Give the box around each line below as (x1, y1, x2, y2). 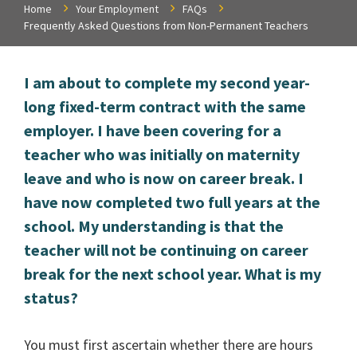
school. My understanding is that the (24, 215, 284, 236)
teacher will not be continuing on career (24, 239, 309, 260)
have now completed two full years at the (24, 191, 321, 212)
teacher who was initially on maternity (24, 143, 300, 164)
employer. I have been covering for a (24, 120, 282, 140)
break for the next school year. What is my (24, 263, 322, 284)
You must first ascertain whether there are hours (24, 335, 314, 354)
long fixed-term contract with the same (24, 96, 307, 116)
